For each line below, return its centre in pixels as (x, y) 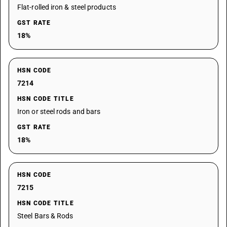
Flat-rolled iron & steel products (67, 7)
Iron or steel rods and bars (59, 111)
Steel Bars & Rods (45, 216)
